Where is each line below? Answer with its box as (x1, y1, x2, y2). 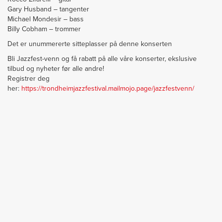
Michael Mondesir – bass (7, 15, 84, 23)
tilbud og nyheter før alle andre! (7, 64, 104, 73)
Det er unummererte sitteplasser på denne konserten (7, 40, 172, 48)
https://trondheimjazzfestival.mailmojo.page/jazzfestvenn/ (21, 84, 194, 93)
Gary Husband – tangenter (7, 5, 89, 13)
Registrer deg (7, 74, 50, 83)
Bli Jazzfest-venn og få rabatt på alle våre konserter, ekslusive (7, 55, 197, 63)
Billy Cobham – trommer (7, 25, 81, 33)
